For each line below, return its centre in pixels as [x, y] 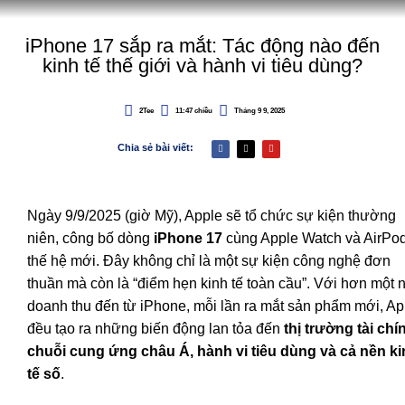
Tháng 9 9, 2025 [259, 110]
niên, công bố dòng [90, 238]
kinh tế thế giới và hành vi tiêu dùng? [202, 66]
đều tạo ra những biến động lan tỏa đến [155, 329]
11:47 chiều [193, 110]
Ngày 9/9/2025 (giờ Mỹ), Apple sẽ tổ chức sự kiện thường [212, 216]
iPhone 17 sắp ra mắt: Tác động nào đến [202, 46]
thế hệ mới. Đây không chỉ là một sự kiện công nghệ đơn [209, 261]
